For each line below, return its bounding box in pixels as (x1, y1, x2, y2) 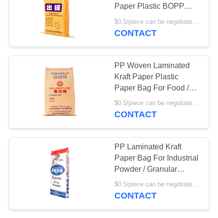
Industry (114, 106, 142, 114)
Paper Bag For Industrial (114, 153, 199, 162)
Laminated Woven (114, 13, 178, 22)
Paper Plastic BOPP (114, 2, 185, 11)
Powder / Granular (114, 164, 178, 173)
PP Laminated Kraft (114, 142, 182, 151)
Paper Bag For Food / (114, 83, 189, 92)
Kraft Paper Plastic (114, 72, 179, 81)
